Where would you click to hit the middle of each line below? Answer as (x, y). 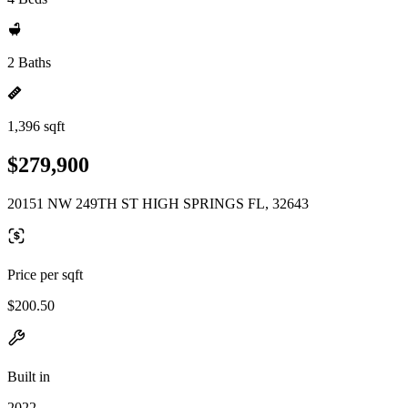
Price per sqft (45, 274)
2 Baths (29, 62)
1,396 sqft (36, 126)
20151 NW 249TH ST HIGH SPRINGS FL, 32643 (158, 203)
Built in (29, 376)
